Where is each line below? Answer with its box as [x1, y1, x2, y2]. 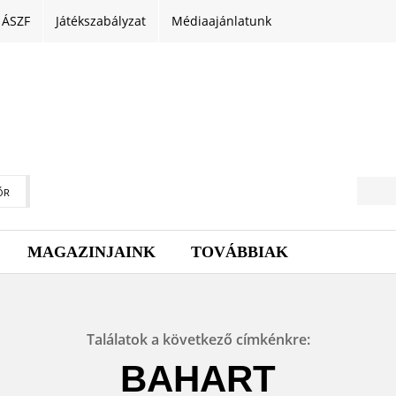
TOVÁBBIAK [191, 242, 288, 261]
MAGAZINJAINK [27, 242, 156, 261]
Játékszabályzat [56, 12, 146, 29]
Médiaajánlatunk [171, 12, 271, 29]
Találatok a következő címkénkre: [86, 329, 310, 349]
